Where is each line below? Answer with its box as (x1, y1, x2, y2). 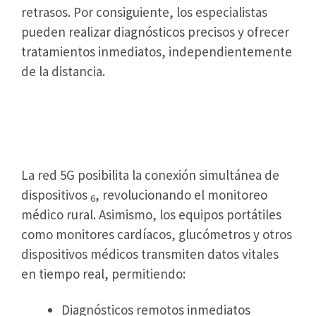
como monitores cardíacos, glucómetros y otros (21, 226, 292, 243)
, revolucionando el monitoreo (95, 186, 267, 204)
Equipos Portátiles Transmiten (21, 96, 276, 122)
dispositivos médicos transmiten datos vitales (21, 245, 279, 263)
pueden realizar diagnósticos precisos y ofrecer (21, 23, 289, 41)
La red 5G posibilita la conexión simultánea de (21, 166, 279, 184)
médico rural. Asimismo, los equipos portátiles (21, 206, 281, 224)
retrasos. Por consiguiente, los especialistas (21, 4, 267, 21)
